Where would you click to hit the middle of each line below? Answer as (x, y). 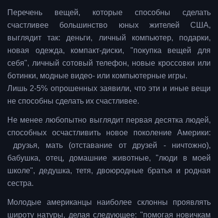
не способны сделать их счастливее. (73, 101)
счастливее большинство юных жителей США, (109, 25)
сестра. (20, 183)
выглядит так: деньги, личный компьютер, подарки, (109, 38)
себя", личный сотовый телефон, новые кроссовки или (109, 63)
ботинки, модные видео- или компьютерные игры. (98, 76)
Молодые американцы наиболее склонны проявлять (109, 202)
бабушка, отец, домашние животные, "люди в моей (109, 158)
